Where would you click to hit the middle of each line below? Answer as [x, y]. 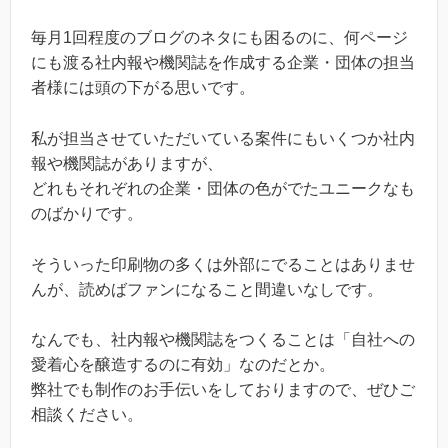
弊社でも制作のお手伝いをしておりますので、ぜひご [223, 390]
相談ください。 [87, 415]
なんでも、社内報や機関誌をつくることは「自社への [223, 340]
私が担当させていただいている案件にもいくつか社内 [223, 138]
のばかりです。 [87, 213]
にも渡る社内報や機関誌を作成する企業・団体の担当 [223, 63]
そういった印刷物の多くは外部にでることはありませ [223, 264]
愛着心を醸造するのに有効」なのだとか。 [183, 365]
